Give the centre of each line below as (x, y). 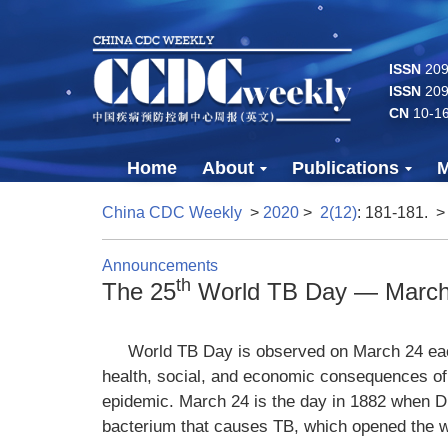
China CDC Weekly (172, 212)
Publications (345, 168)
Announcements (160, 265)
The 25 (139, 291)
